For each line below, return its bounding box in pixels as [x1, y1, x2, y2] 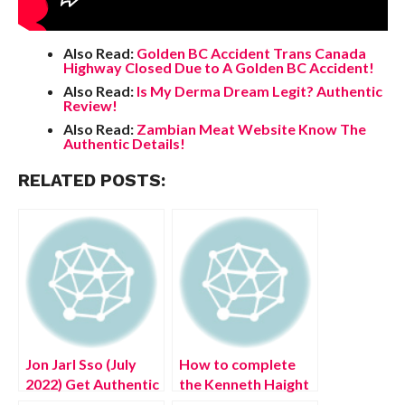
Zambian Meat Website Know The [136, 120, 366, 137]
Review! [62, 97, 118, 114]
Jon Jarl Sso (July [24, 355, 137, 372]
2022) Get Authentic [24, 375, 159, 392]
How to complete [178, 355, 296, 372]
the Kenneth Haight [178, 375, 309, 392]
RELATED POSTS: [17, 170, 165, 191]
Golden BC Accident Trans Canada [136, 44, 366, 61]
